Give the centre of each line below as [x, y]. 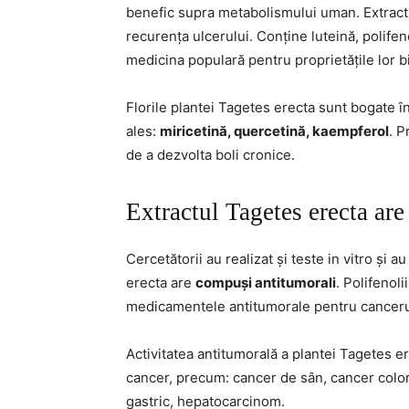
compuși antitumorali [266, 283]
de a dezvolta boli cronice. [210, 155]
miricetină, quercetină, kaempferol [274, 131]
